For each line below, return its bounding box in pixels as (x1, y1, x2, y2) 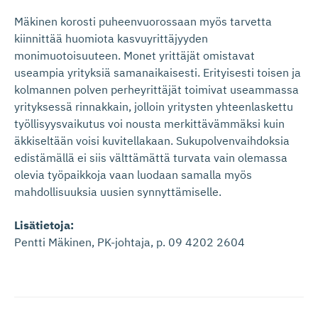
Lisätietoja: (14, 218, 74, 232)
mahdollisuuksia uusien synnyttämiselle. (14, 185, 221, 199)
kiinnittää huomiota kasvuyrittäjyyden (14, 31, 208, 45)
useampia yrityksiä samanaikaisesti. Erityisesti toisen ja (14, 65, 301, 79)
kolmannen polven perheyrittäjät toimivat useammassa (14, 82, 299, 97)
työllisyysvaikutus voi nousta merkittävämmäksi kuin (14, 116, 285, 131)
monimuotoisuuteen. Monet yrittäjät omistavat (14, 48, 255, 62)
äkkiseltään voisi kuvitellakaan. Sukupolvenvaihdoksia (14, 133, 290, 148)
